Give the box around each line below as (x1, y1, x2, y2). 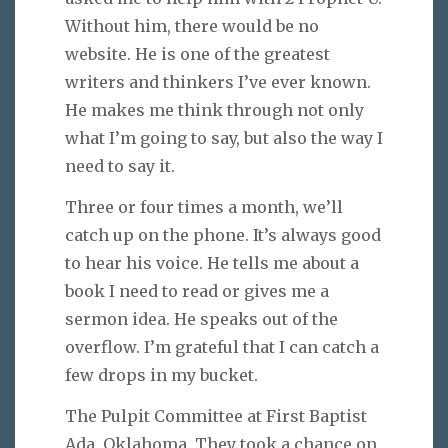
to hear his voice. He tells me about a (65, 252, 359, 273)
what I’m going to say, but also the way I (65, 127, 383, 148)
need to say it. (65, 155, 175, 176)
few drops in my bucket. (65, 364, 258, 385)
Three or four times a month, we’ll (65, 196, 343, 217)
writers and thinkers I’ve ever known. (65, 71, 371, 92)
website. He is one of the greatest (65, 43, 330, 64)
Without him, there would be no (65, 15, 319, 36)
